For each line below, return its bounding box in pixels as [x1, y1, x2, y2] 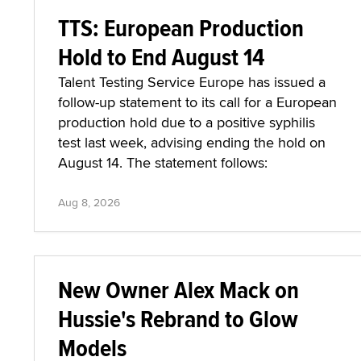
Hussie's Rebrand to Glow [58, 301, 298, 336]
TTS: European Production [58, 10, 304, 45]
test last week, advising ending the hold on [58, 132, 326, 152]
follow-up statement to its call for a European [58, 92, 337, 112]
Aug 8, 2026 [58, 194, 120, 210]
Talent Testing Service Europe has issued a [58, 72, 326, 92]
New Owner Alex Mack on [58, 272, 299, 307]
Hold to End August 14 [58, 39, 264, 74]
